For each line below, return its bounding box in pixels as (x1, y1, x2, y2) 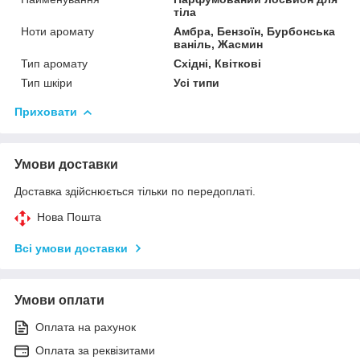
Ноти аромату (21, 24, 94, 38)
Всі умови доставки (14, 241, 128, 255)
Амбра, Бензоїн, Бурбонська (174, 24, 336, 38)
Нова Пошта (37, 210, 101, 223)
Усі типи (174, 76, 220, 89)
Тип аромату (21, 56, 88, 70)
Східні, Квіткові (174, 56, 262, 70)
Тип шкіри (21, 76, 72, 89)
